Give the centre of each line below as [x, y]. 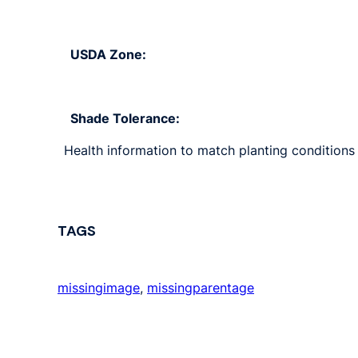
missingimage [99, 288]
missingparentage [201, 288]
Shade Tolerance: [125, 118]
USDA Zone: [108, 54]
